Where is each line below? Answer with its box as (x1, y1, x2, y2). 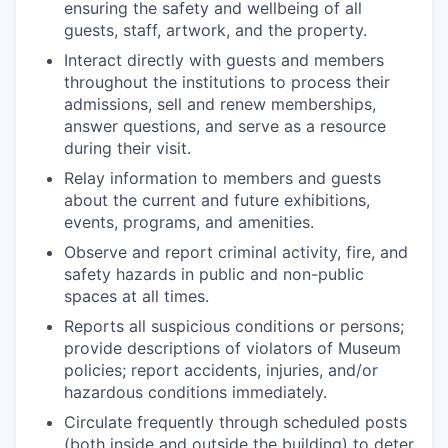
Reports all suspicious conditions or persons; (64, 316, 404, 336)
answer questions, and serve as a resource (64, 116, 386, 136)
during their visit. (64, 138, 191, 158)
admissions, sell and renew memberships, (64, 94, 376, 114)
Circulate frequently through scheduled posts (64, 412, 407, 432)
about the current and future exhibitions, (64, 190, 370, 210)
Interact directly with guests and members (64, 50, 384, 70)
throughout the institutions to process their (64, 72, 390, 92)
